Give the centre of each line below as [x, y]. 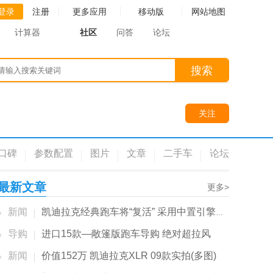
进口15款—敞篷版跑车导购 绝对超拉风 [126, 234]
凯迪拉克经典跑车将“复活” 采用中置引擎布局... [129, 212]
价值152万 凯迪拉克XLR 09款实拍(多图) [129, 256]
